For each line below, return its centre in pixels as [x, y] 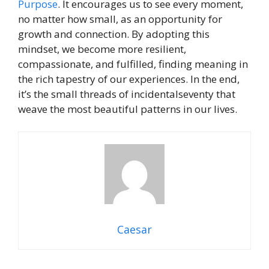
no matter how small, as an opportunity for [120, 19]
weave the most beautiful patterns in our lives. [128, 109]
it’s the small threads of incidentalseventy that [127, 94]
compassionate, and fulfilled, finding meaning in [133, 64]
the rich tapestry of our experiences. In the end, [129, 79]
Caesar [134, 229]
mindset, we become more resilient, [102, 49]
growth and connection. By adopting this [114, 34]
